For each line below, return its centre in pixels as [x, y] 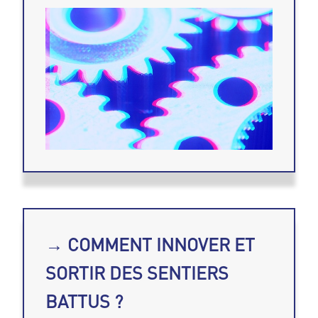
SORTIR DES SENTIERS [137, 273]
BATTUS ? [84, 302]
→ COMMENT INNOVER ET [150, 245]
